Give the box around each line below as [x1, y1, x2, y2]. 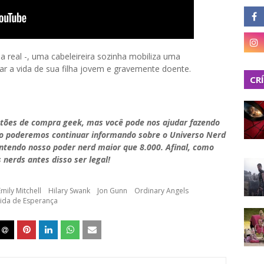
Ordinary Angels [134, 186, 189, 196]
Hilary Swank [48, 186, 90, 196]
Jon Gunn [97, 186, 127, 196]
